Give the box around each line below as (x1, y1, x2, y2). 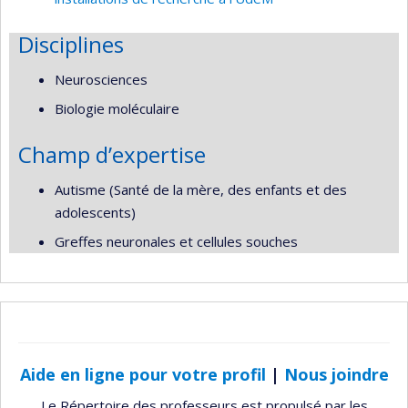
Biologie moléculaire (55, 99, 179, 117)
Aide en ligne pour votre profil (19, 362, 266, 385)
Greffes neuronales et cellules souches (55, 232, 298, 250)
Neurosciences (55, 69, 148, 88)
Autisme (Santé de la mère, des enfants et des (55, 179, 347, 199)
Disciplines (18, 29, 124, 59)
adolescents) (55, 202, 136, 221)
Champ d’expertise (18, 139, 206, 169)
